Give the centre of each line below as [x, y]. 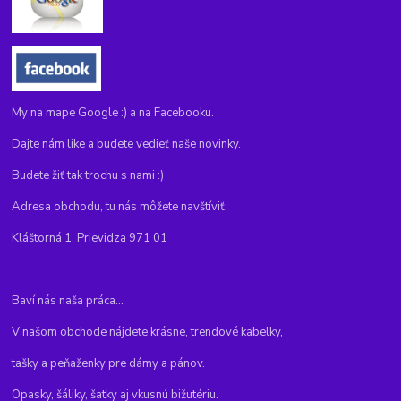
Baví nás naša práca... [68, 301]
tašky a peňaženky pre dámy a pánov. [109, 364]
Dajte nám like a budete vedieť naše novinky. [127, 145]
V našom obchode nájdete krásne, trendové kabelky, [148, 333]
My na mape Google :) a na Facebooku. [113, 113]
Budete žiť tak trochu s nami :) [88, 176]
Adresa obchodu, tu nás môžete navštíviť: [120, 207]
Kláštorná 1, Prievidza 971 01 [90, 239]
